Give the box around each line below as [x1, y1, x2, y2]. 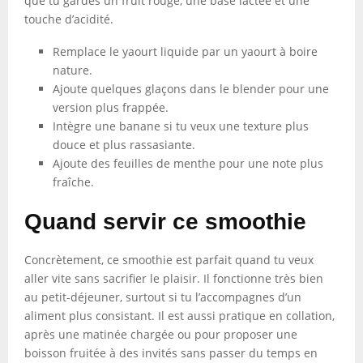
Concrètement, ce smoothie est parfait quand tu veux [24, 252, 314, 267]
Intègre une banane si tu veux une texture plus [53, 118, 309, 134]
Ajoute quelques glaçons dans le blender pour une [53, 81, 329, 96]
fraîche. [53, 174, 94, 190]
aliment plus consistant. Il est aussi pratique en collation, [24, 308, 335, 323]
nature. [53, 62, 92, 78]
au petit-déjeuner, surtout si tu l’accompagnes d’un [24, 289, 301, 305]
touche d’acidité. [24, 11, 113, 27]
